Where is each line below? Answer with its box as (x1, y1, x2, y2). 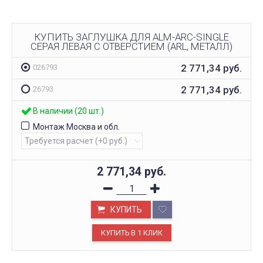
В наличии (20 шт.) (33, 106, 104, 116)
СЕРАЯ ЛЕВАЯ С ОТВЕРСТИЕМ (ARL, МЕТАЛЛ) (31, 40, 232, 52)
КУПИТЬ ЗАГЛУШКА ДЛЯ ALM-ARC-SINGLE (34, 31, 229, 43)
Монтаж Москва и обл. (33, 122, 120, 132)
